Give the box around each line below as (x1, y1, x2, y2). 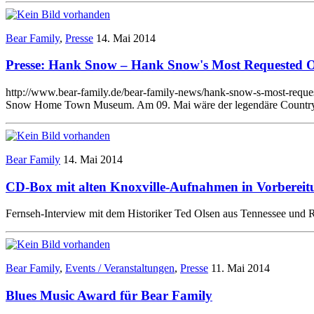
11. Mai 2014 (211, 262, 270, 275)
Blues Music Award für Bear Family (6, 288, 212, 303)
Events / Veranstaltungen (65, 262, 175, 275)
